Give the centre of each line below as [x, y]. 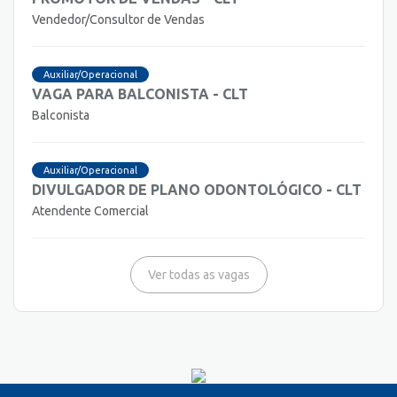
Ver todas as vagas [198, 275]
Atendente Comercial [90, 211]
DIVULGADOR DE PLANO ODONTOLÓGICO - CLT [197, 190]
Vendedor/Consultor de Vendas [118, 20]
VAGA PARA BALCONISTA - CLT [140, 94]
